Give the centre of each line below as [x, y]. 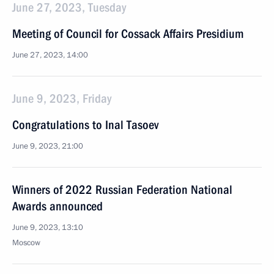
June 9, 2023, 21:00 [48, 146]
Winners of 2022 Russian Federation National [122, 190]
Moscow [26, 243]
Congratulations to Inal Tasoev [85, 125]
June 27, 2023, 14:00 [50, 55]
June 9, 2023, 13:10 [48, 228]
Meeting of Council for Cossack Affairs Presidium [128, 34]
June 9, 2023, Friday [62, 98]
